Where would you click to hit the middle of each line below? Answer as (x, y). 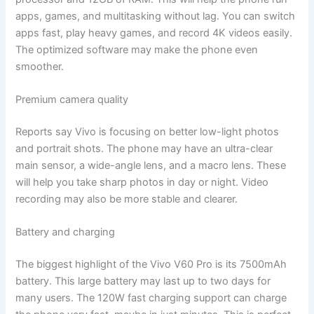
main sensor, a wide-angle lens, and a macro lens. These (151, 165)
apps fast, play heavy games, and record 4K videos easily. (154, 33)
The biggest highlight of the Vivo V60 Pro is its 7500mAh (151, 265)
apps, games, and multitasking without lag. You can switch (156, 16)
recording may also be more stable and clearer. (127, 199)
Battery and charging (66, 232)
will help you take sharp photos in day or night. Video (142, 182)
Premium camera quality (72, 100)
